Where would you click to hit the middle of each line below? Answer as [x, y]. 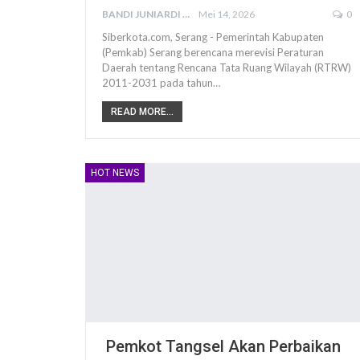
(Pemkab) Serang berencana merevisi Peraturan [213, 53]
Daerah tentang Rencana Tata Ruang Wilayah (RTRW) [227, 68]
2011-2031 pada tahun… [161, 83]
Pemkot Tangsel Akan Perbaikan [221, 347]
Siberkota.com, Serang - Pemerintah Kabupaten [213, 37]
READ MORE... [142, 112]
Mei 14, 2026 [227, 14]
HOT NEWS [115, 173]
